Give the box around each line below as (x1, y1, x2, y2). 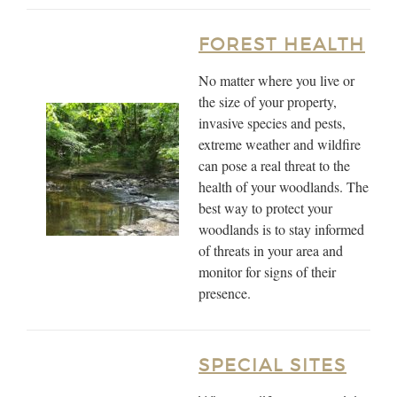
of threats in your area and (198, 241, 343, 260)
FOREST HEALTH (198, 34, 365, 55)
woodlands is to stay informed (198, 220, 364, 238)
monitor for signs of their (198, 262, 336, 281)
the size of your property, (198, 92, 337, 111)
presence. (198, 284, 251, 302)
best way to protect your (198, 198, 332, 217)
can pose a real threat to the (198, 156, 350, 175)
